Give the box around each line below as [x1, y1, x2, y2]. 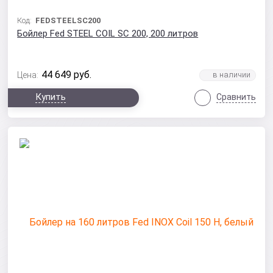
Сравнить [216, 92, 256, 102]
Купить [35, 91, 66, 102]
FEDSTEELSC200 [35, 16, 101, 25]
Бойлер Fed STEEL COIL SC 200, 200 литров [17, 28, 199, 39]
